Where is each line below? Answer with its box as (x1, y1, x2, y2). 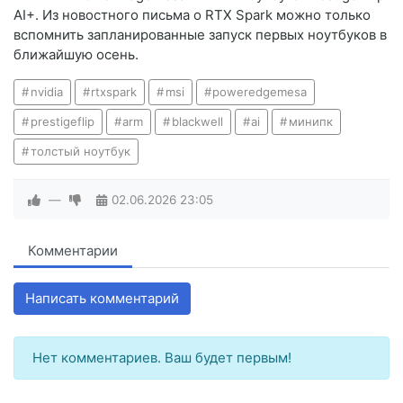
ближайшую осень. (13, 46, 139, 64)
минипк (288, 114, 333, 130)
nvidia (30, 85, 63, 100)
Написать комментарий (25, 290, 179, 308)
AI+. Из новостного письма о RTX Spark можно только (13, 6, 371, 24)
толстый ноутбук (30, 144, 130, 159)
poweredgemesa (212, 85, 308, 100)
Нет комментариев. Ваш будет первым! (32, 349, 291, 367)
